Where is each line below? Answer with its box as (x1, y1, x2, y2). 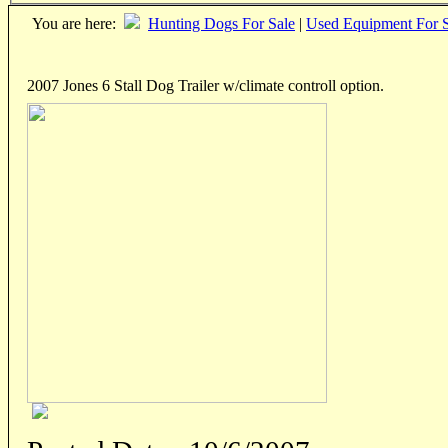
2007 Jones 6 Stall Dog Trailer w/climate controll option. (27, 77, 384, 95)
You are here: (24, 15, 124, 33)
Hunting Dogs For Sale (148, 15, 295, 33)
